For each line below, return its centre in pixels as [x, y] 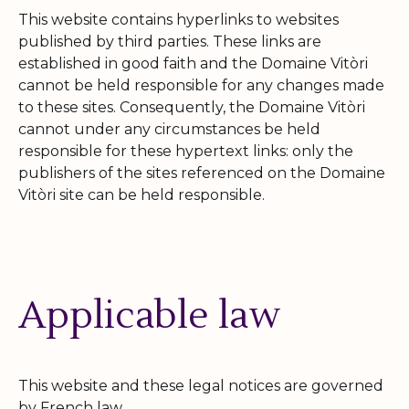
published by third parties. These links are [170, 41]
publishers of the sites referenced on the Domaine [202, 173]
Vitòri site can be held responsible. [142, 194]
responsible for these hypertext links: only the [186, 151]
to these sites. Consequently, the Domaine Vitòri [192, 107]
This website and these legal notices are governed [201, 385]
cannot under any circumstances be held [169, 129]
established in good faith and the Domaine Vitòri [193, 63]
